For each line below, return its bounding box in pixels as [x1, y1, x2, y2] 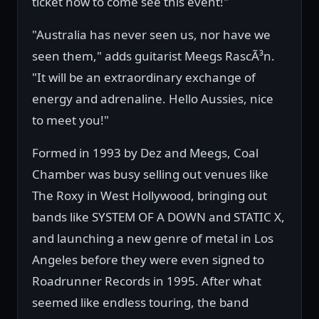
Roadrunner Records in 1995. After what [32, 273, 261, 290]
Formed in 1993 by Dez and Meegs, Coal [32, 145, 258, 162]
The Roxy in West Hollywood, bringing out [32, 187, 267, 204]
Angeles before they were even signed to [32, 251, 264, 268]
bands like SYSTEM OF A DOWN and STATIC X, [32, 209, 285, 226]
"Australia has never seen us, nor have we [32, 26, 271, 43]
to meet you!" [32, 112, 109, 129]
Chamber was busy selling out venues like [32, 166, 268, 183]
